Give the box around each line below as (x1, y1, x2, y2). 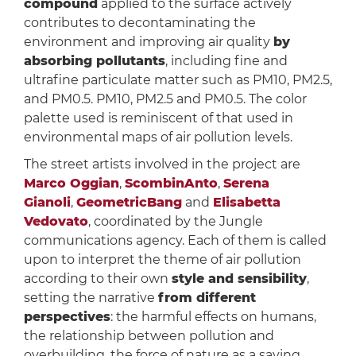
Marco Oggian (23, 176, 119, 192)
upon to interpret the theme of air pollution (23, 252, 301, 268)
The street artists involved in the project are (23, 157, 300, 172)
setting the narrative (23, 290, 158, 306)
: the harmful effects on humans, (110, 309, 316, 325)
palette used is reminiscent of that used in (23, 110, 293, 126)
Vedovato (23, 214, 88, 230)
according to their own (23, 271, 172, 287)
